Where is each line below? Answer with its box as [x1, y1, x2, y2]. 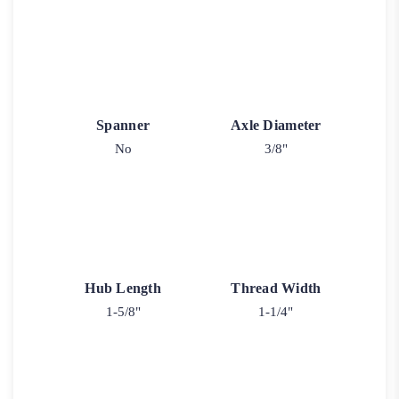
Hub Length [85, 280, 161, 296]
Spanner [96, 118, 151, 134]
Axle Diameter [231, 118, 322, 134]
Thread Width [231, 280, 322, 296]
